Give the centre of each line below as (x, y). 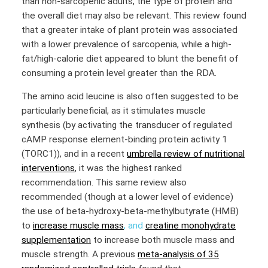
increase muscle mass (78, 226)
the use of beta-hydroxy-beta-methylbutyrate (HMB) (130, 211)
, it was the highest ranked (128, 168)
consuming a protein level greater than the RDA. (119, 73)
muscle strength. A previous (80, 255)
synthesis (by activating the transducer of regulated (127, 125)
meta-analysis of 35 (178, 255)
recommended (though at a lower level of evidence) (127, 197)
